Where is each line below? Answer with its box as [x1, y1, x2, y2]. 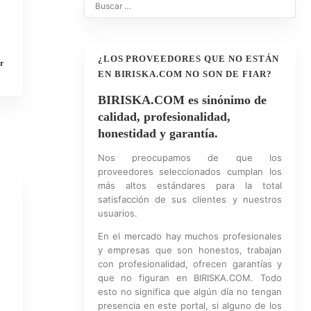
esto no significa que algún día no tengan [97, 286, 282, 297]
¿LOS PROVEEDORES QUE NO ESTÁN [97, 53, 279, 64]
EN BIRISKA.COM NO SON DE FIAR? [97, 69, 272, 79]
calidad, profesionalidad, [97, 110, 230, 124]
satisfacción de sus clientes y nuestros [97, 194, 282, 205]
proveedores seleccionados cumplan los [97, 166, 282, 177]
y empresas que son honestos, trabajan [97, 244, 282, 255]
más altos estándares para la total [97, 180, 282, 191]
